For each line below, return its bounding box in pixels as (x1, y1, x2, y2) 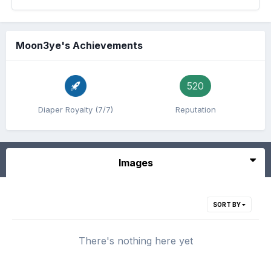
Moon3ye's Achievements (16, 39, 143, 52)
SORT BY (213, 201, 242, 209)
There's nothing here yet (78, 235, 193, 247)
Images (118, 157, 153, 169)
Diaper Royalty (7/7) (38, 105, 113, 115)
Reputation (175, 105, 216, 115)
